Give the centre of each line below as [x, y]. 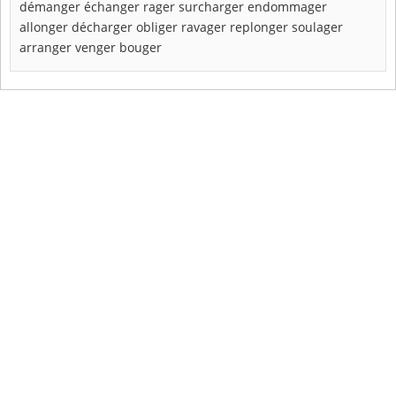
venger [95, 48]
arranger [46, 48]
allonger [44, 27]
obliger [157, 27]
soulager [317, 27]
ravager [204, 27]
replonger [259, 27]
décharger [102, 27]
